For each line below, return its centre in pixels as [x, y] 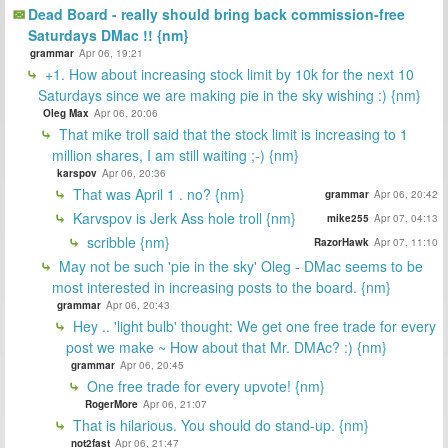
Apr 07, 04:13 [406, 217]
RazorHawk [341, 241]
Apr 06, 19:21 [111, 52]
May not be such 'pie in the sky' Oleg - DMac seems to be [239, 265]
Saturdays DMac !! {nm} [108, 34]
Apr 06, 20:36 [134, 172]
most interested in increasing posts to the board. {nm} [221, 286]
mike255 [348, 217]
